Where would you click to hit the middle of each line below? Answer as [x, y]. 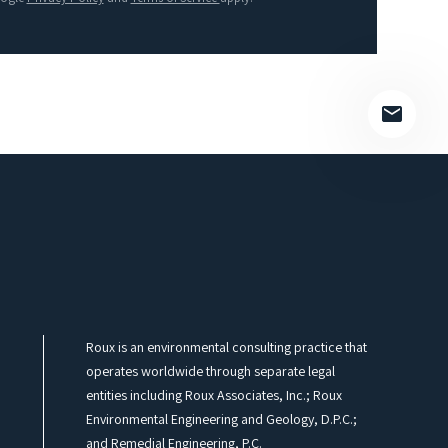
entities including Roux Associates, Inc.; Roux [213, 395]
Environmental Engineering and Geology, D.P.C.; [221, 419]
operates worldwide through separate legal [210, 371]
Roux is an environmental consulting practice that [226, 347]
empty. [111, 34]
